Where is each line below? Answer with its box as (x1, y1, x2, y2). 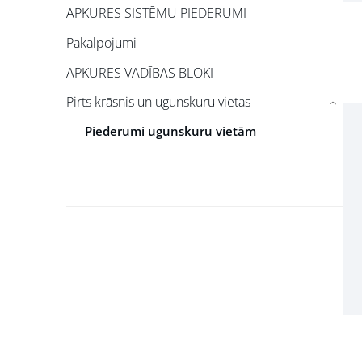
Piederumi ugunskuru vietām (84, 122, 256, 139)
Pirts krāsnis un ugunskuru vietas (66, 93, 250, 112)
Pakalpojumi (66, 34, 137, 53)
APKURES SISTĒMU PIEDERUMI (66, 4, 246, 23)
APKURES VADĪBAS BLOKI (66, 63, 213, 82)
